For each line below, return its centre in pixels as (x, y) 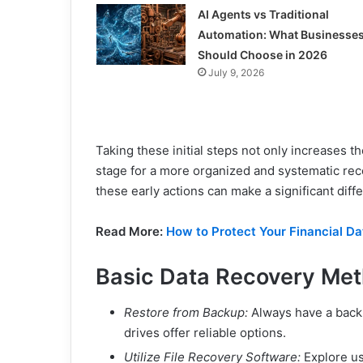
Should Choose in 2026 (262, 54)
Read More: (131, 231)
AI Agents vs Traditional (263, 14)
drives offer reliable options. (205, 333)
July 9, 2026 (236, 72)
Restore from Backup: (186, 312)
